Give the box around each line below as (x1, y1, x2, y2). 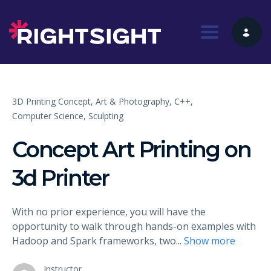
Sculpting (88, 109, 123, 122)
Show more (184, 233, 235, 247)
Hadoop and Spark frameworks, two (12, 233, 178, 247)
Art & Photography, (96, 95, 172, 107)
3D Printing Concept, (12, 95, 93, 107)
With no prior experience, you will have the (12, 204, 206, 218)
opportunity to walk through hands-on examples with (12, 219, 256, 233)
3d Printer (12, 164, 109, 191)
